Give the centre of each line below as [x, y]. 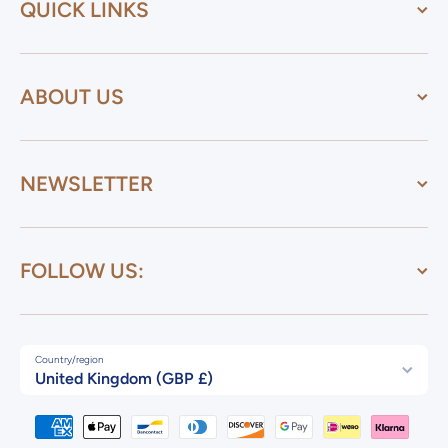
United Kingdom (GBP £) [124, 378]
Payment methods [308, 418]
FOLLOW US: [82, 271]
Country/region [69, 360]
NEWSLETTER [86, 184]
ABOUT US [72, 97]
